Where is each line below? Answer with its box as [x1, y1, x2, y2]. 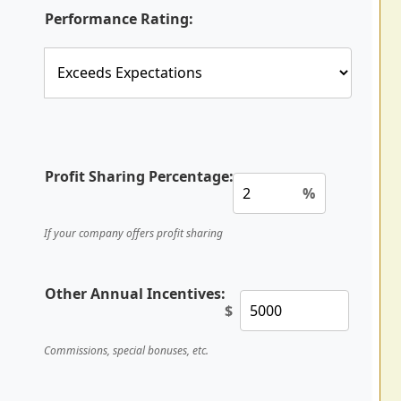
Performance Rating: [45, 9, 193, 29]
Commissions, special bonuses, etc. [44, 343, 209, 358]
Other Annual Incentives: [45, 284, 226, 303]
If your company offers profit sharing [44, 226, 223, 241]
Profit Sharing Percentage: [45, 166, 234, 186]
